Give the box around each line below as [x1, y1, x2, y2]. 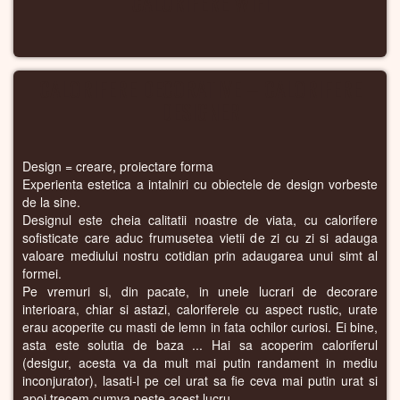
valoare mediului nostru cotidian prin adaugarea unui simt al [22, 246, 378, 265]
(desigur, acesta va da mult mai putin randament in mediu [22, 354, 378, 372]
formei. [22, 264, 62, 283]
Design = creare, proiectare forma [22, 157, 213, 176]
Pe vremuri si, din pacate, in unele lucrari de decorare [22, 282, 378, 301]
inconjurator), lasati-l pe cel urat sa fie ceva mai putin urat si [22, 371, 378, 390]
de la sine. [22, 193, 80, 212]
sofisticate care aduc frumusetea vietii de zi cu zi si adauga [22, 229, 378, 247]
